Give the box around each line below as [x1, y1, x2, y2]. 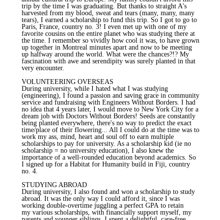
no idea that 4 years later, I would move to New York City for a [22, 105, 198, 113]
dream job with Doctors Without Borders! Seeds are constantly [22, 112, 195, 120]
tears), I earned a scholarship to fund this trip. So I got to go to [22, 16, 197, 24]
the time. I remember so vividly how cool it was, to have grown [22, 36, 199, 44]
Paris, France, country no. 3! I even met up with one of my [22, 23, 187, 30]
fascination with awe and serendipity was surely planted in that [22, 57, 195, 65]
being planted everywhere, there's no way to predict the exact [22, 119, 192, 127]
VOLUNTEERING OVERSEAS [22, 78, 113, 85]
